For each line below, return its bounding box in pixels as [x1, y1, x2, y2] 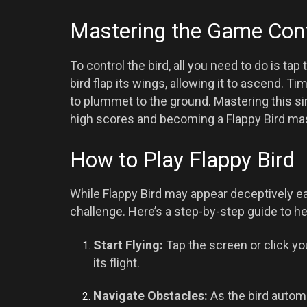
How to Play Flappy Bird [70, 147, 295, 173]
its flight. [93, 255, 140, 270]
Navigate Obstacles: [93, 288, 208, 304]
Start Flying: [93, 237, 164, 252]
